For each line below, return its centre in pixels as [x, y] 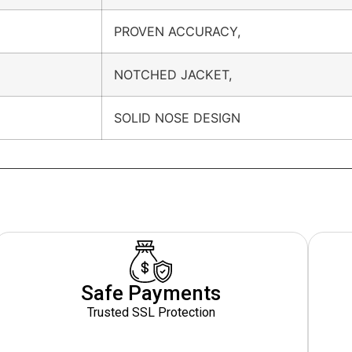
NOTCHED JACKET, [173, 75]
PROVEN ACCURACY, [178, 32]
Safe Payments [151, 293]
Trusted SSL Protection [151, 313]
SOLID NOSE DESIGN [177, 118]
